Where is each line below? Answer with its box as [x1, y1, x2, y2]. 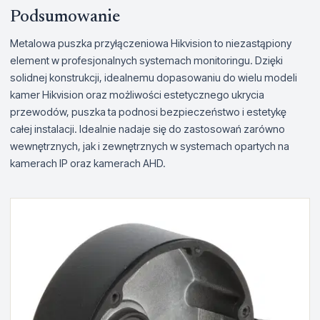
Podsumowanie [10, 9, 120, 26]
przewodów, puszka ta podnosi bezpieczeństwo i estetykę [10, 106, 286, 118]
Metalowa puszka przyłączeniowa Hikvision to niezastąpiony [10, 37, 291, 49]
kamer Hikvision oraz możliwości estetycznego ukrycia [10, 89, 264, 101]
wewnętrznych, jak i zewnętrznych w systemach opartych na [10, 140, 289, 152]
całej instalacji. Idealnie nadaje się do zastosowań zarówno [10, 123, 285, 135]
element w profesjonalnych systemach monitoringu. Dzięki [10, 54, 283, 66]
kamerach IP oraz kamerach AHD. [10, 157, 166, 169]
